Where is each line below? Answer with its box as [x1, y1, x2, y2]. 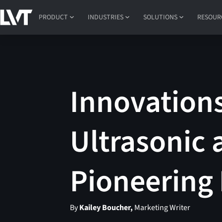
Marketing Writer [133, 202, 191, 214]
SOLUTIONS [143, 12, 178, 22]
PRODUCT [39, 12, 68, 22]
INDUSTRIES [88, 12, 124, 22]
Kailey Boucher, [79, 202, 133, 214]
